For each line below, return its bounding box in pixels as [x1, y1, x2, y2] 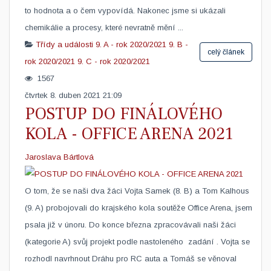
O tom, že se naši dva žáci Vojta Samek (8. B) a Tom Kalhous [25, 186, 249, 195]
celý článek [207, 48, 244, 56]
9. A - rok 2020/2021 [96, 40, 166, 49]
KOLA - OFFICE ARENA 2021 [25, 123, 233, 145]
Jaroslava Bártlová [25, 152, 94, 162]
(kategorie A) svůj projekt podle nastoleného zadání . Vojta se [25, 237, 250, 246]
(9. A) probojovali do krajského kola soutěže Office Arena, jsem [25, 203, 252, 212]
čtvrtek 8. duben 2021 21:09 [25, 91, 122, 100]
